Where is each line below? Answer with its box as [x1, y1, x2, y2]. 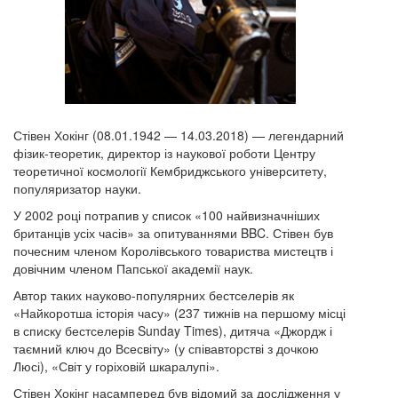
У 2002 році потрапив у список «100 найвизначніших [13, 205, 320, 224]
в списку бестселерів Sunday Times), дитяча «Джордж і [13, 321, 332, 339]
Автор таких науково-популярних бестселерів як [13, 285, 294, 304]
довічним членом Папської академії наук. [13, 259, 253, 277]
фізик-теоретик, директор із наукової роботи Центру [13, 143, 315, 162]
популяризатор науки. [13, 179, 141, 197]
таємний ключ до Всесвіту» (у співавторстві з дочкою [13, 338, 319, 357]
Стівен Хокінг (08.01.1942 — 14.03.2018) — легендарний [13, 125, 344, 144]
